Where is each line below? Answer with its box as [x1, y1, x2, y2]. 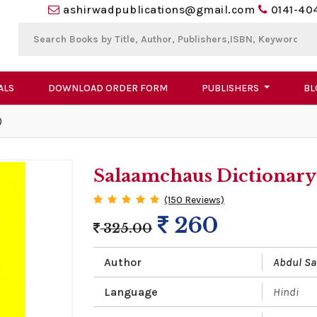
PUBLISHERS [201, 82, 261, 95]
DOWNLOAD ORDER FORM [47, 82, 168, 95]
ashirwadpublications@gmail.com [63, 3, 255, 16]
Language [104, 285, 158, 299]
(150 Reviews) [164, 194, 225, 207]
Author [104, 255, 142, 270]
